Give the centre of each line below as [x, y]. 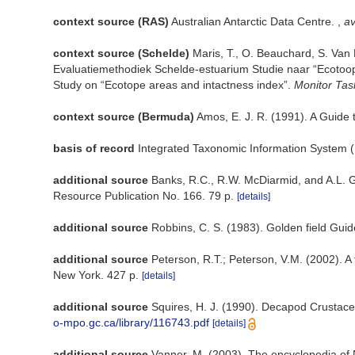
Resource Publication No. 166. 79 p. [143, 196]
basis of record [94, 148]
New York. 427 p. [96, 275]
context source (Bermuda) [124, 116]
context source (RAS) [111, 21]
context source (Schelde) [121, 53]
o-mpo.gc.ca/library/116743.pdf [131, 323]
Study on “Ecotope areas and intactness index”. [174, 85]
